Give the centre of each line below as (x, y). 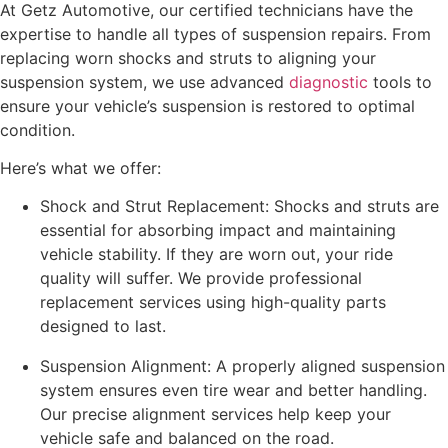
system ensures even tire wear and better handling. (233, 390)
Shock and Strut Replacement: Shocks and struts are (239, 206)
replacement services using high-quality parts (213, 302)
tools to (400, 81)
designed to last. (103, 326)
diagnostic (328, 81)
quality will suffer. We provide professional (201, 278)
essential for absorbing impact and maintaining (218, 230)
